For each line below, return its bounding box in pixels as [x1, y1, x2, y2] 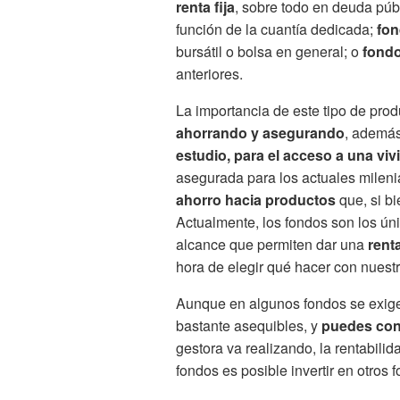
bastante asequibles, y [176, 315, 321, 337]
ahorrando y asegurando [176, 122, 345, 144]
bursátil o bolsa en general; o [176, 41, 362, 62]
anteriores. [176, 63, 243, 85]
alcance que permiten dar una [176, 234, 368, 255]
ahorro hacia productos [176, 189, 336, 211]
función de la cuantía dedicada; [176, 19, 377, 40]
